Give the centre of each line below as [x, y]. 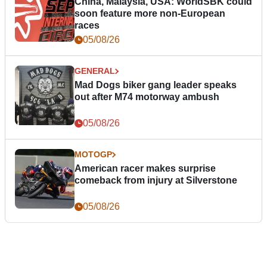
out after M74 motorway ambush [147, 97]
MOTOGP [93, 155]
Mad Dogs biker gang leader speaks [156, 85]
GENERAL [95, 71]
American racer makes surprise [145, 169]
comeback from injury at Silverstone [156, 181]
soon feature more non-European [150, 14]
